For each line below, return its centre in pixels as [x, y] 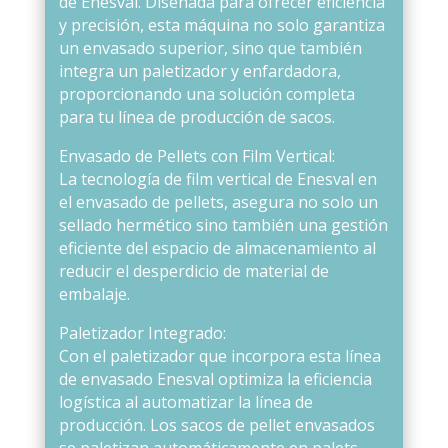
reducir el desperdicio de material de [193, 270]
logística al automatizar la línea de [185, 401]
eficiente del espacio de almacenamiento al [217, 247]
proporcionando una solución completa [206, 93]
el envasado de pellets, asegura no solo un [218, 201]
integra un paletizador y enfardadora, [199, 70]
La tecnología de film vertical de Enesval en [217, 178]
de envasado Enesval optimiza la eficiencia [215, 378]
